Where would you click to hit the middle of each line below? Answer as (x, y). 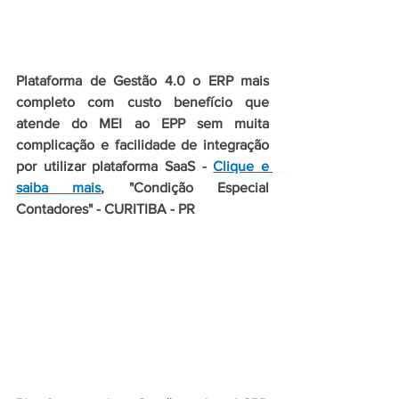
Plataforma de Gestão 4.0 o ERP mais (142, 81)
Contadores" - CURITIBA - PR (106, 209)
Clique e (241, 167)
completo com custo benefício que (142, 102)
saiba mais (59, 188)
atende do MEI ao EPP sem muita (142, 124)
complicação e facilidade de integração (142, 145)
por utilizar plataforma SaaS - (115, 167)
